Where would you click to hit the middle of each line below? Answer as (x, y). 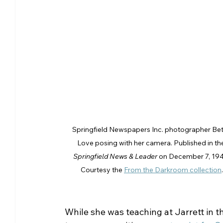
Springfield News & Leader (115, 156)
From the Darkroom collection (173, 169)
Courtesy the (102, 169)
